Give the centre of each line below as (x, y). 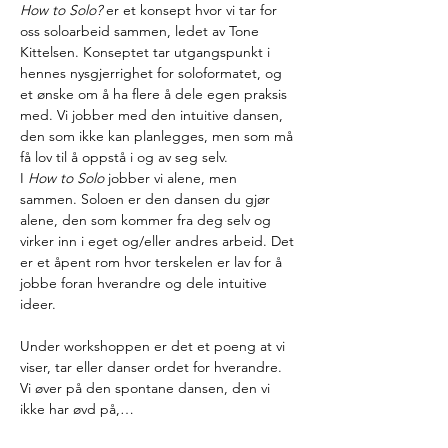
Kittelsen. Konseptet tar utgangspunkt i (147, 52)
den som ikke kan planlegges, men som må (158, 136)
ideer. (38, 304)
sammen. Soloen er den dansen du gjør (147, 199)
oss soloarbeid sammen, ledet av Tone (141, 31)
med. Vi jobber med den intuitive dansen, (153, 115)
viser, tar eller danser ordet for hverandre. (153, 367)
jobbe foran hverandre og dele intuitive (145, 283)
